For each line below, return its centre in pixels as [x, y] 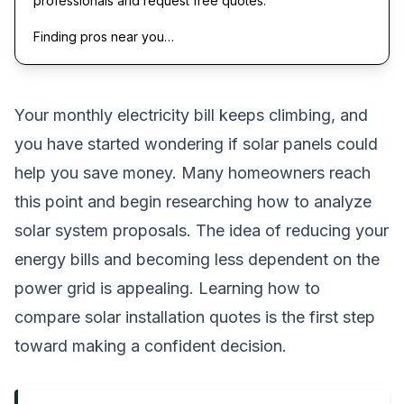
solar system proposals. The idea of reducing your [202, 230]
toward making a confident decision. [151, 345]
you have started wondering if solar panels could [196, 143]
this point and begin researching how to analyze [193, 201]
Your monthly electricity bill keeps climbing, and [191, 115]
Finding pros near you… [104, 36]
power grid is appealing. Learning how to [167, 288]
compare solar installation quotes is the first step [195, 317]
